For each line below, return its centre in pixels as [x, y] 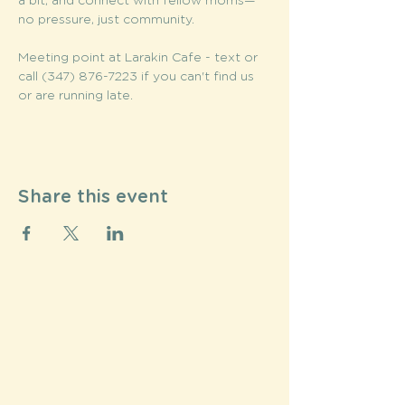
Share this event [93, 197]
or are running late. [77, 96]
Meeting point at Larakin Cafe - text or [140, 58]
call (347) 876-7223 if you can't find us [138, 77]
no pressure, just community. [106, 20]
